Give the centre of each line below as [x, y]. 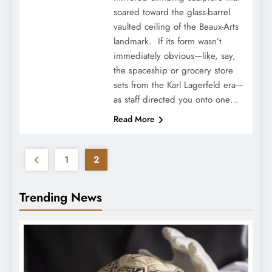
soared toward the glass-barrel [172, 12]
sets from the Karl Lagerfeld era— [178, 85]
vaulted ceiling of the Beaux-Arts [176, 27]
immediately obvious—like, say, [174, 56]
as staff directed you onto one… [176, 100]
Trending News [61, 198]
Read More [134, 119]
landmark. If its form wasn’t [167, 42]
